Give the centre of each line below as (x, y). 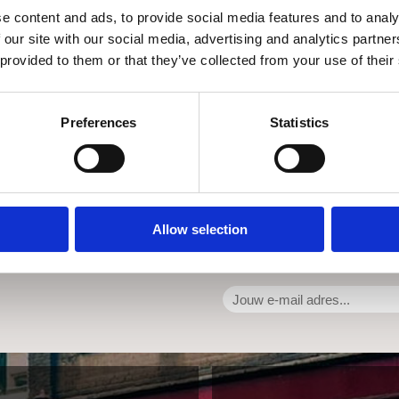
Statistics (299, 123)
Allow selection (199, 230)
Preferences (99, 123)
